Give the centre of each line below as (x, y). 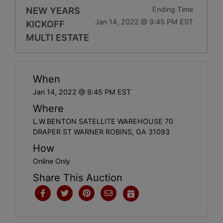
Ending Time (173, 9)
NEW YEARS (53, 10)
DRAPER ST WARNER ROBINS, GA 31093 (101, 131)
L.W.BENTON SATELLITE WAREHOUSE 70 (103, 121)
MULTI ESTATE (57, 37)
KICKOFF (45, 24)
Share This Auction (78, 177)
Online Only (52, 161)
